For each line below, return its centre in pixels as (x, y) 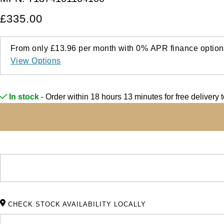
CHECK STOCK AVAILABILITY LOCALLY (77, 204)
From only (30, 48)
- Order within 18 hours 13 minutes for (107, 96)
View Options (36, 60)
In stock (23, 96)
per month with (106, 48)
